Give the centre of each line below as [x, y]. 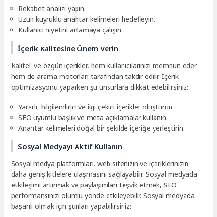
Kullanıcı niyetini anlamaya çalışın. [71, 30]
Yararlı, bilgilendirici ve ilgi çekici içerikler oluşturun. [96, 107]
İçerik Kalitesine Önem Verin [68, 48]
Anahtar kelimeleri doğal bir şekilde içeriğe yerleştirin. [102, 128]
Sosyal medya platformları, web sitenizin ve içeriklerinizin [100, 164]
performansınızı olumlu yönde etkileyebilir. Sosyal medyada [103, 196]
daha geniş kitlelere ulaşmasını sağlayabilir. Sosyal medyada [104, 174]
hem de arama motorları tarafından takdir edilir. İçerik [95, 76]
